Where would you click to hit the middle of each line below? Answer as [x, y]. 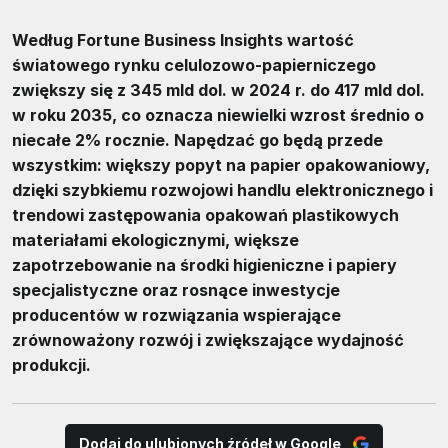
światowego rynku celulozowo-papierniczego [194, 64]
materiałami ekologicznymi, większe [155, 239]
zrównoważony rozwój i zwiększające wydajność [208, 339]
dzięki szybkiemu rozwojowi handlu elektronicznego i [222, 189]
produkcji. [51, 364]
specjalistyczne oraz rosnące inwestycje [176, 289]
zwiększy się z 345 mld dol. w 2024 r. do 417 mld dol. [218, 89]
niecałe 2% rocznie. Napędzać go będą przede [197, 139]
